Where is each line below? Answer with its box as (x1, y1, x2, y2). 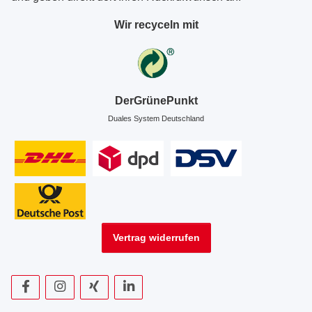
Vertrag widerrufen (112, 231, 200, 243)
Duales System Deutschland (108, 114, 204, 123)
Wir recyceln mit (114, 18, 198, 31)
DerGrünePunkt (114, 94, 198, 107)
